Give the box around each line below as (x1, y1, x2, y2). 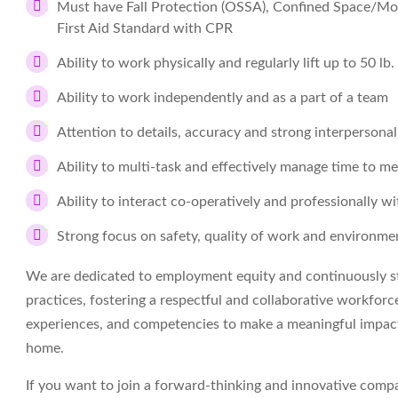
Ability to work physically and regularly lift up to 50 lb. (57, 56, 394, 70)
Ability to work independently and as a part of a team (57, 91, 388, 105)
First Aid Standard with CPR (57, 21, 233, 36)
